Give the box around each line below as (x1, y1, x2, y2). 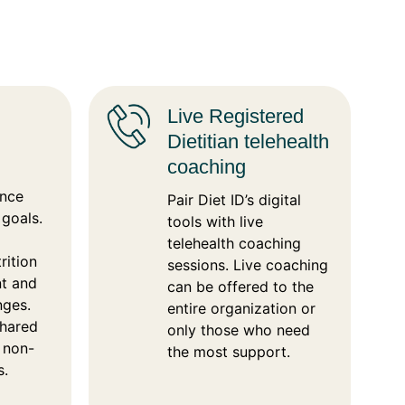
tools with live (167, 212, 264, 231)
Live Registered (167, 105, 305, 128)
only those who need (167, 321, 311, 340)
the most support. (167, 343, 291, 362)
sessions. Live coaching (167, 256, 329, 275)
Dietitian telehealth (167, 130, 330, 154)
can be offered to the (167, 278, 315, 297)
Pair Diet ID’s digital (167, 191, 302, 210)
